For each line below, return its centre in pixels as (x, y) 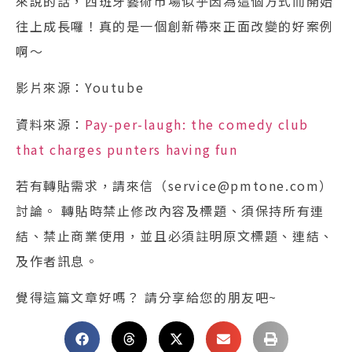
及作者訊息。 (57, 261)
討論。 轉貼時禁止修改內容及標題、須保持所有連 (170, 211)
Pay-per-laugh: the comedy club (197, 124)
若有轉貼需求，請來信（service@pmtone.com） (175, 186)
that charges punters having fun (129, 149)
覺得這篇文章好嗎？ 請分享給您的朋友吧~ (147, 297)
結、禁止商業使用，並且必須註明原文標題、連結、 (175, 236)
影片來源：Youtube (80, 88)
